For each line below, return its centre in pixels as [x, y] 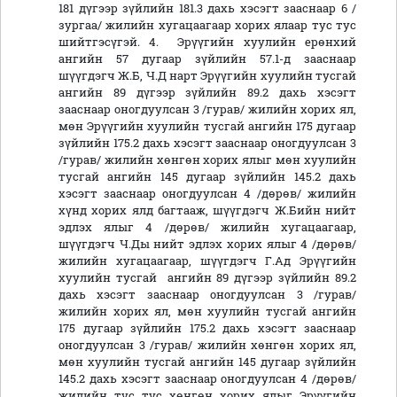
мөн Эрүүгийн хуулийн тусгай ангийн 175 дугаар [207, 126]
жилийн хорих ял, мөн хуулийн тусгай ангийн [207, 311]
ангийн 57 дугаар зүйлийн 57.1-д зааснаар [207, 59]
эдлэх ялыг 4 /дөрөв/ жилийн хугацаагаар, [207, 227]
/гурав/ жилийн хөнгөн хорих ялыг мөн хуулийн [207, 160]
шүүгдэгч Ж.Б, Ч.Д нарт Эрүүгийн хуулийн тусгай [207, 76]
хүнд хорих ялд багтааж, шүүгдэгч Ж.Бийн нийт [207, 210]
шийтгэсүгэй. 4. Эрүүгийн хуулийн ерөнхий [207, 42]
